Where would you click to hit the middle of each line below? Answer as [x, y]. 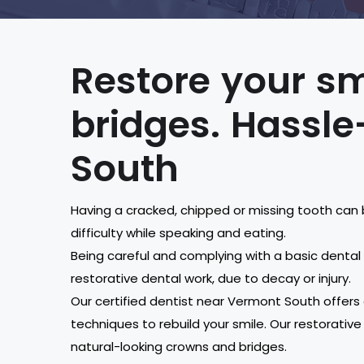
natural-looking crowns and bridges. [179, 347]
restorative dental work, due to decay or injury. [211, 279]
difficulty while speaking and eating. [178, 233]
